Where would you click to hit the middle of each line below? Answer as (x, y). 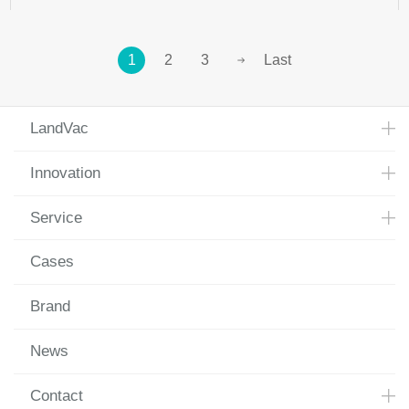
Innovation (65, 173)
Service (56, 217)
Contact (56, 395)
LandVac (59, 128)
